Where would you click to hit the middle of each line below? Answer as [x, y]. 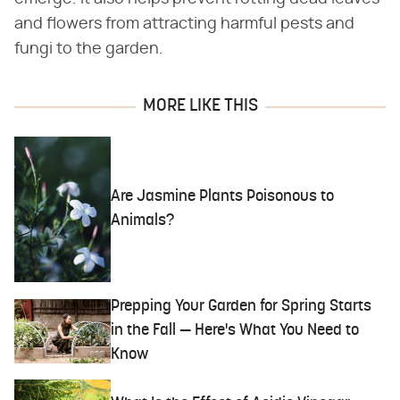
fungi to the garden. [89, 49]
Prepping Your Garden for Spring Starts [242, 307]
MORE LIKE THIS [200, 106]
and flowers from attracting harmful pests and [184, 24]
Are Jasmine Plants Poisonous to [223, 197]
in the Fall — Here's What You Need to [235, 331]
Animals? [143, 221]
